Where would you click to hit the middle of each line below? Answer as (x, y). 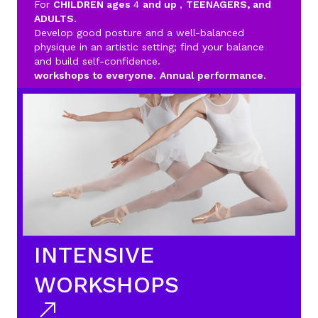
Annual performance (212, 75)
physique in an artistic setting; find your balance (149, 47)
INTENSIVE (94, 255)
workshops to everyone (94, 75)
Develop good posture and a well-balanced (139, 33)
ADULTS (54, 18)
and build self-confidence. (97, 61)
